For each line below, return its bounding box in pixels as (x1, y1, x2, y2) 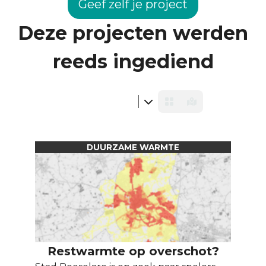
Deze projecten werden (18, 21, 248, 45)
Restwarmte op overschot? (47, 244, 219, 258)
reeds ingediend (52, 50, 214, 73)
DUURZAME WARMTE (87, 142, 179, 152)
